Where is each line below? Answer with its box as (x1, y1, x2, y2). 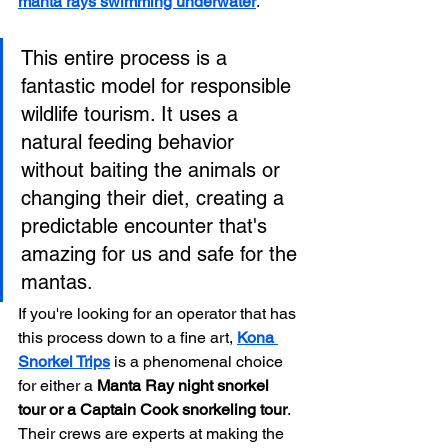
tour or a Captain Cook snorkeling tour (18, 399, 287, 419)
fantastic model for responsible (21, 73, 297, 98)
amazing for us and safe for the (21, 241, 303, 266)
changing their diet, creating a (21, 185, 290, 210)
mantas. (21, 269, 93, 294)
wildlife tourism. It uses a (21, 101, 244, 126)
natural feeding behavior (21, 129, 240, 154)
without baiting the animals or (21, 157, 286, 182)
